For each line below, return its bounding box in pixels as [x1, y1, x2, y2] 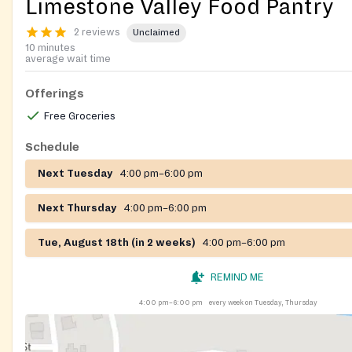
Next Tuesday [38, 167, 113, 179]
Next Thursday [38, 202, 117, 214]
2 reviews [74, 27, 120, 38]
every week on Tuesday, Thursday [208, 298, 317, 306]
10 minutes [25, 42, 75, 53]
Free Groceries [44, 110, 115, 122]
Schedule [25, 140, 79, 153]
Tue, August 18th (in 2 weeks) [38, 236, 196, 248]
